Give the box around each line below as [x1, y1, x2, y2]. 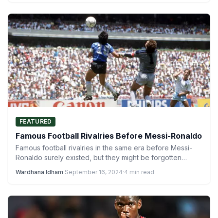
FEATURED [19, 118, 52, 125]
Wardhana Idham [16, 168, 63, 176]
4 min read [124, 168, 154, 176]
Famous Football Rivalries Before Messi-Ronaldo [16, 131, 202, 141]
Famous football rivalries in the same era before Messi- [16, 144, 192, 152]
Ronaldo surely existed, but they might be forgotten [16, 153, 182, 162]
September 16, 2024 [65, 168, 123, 176]
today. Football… [16, 163, 68, 171]
